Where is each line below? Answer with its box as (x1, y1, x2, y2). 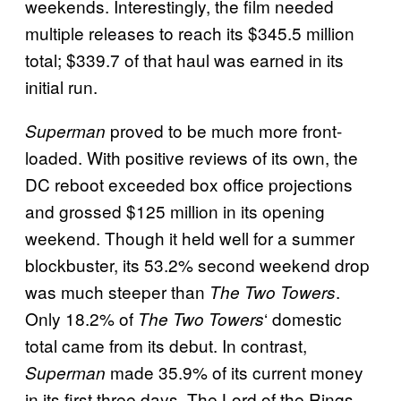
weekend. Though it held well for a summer (25, 225, 354, 250)
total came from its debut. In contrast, (25, 332, 307, 357)
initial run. (25, 73, 98, 98)
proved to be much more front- (106, 117, 342, 142)
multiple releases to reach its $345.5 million (25, 20, 354, 45)
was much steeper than (25, 278, 209, 303)
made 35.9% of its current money (106, 359, 363, 384)
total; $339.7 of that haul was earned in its (25, 47, 344, 72)
